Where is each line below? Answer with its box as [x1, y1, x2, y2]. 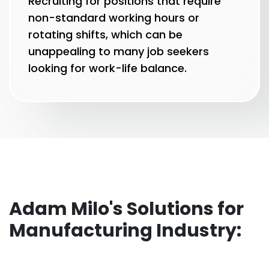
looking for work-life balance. [28, 61, 187, 76]
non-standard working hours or [28, 10, 199, 25]
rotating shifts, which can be [28, 27, 183, 42]
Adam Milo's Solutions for [9, 196, 244, 222]
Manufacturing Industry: [9, 218, 241, 243]
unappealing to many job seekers [28, 44, 209, 59]
